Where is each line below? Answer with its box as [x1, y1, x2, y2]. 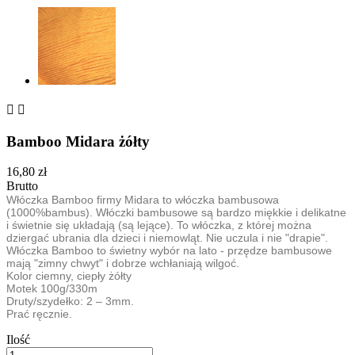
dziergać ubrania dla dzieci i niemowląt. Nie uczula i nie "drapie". [6, 231, 328, 245]
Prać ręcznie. [6, 307, 72, 321]
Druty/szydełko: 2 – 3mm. [6, 295, 134, 308]
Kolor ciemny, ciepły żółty [6, 269, 132, 283]
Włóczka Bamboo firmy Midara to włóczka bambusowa [6, 193, 279, 207]
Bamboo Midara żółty [6, 132, 150, 150]
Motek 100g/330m [6, 282, 97, 296]
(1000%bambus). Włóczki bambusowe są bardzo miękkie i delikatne [6, 206, 346, 219]
